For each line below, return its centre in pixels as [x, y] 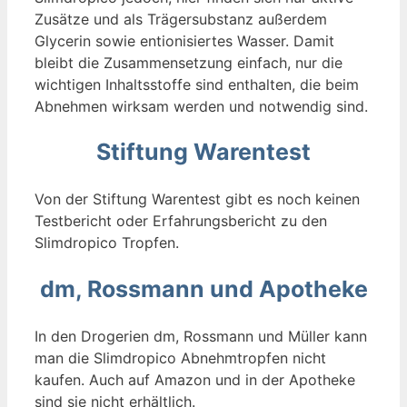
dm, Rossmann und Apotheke [203, 288]
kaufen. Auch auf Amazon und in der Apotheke [195, 379]
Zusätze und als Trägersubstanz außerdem [181, 19]
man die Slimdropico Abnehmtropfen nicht [180, 357]
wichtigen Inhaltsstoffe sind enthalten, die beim [197, 84]
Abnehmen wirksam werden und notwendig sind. [201, 106]
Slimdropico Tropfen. [107, 243]
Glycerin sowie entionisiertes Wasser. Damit [184, 40]
